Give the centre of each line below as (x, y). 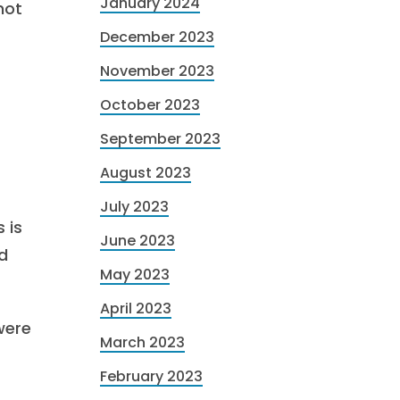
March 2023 (142, 342)
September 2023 (160, 139)
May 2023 (135, 275)
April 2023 (136, 308)
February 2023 (151, 376)
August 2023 (146, 173)
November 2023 (157, 71)
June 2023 (137, 241)
